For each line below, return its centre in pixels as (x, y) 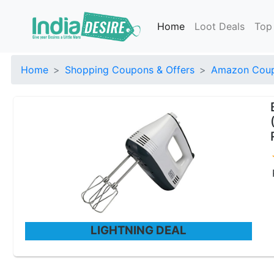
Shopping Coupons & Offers (130, 70)
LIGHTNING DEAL (139, 230)
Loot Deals (220, 26)
